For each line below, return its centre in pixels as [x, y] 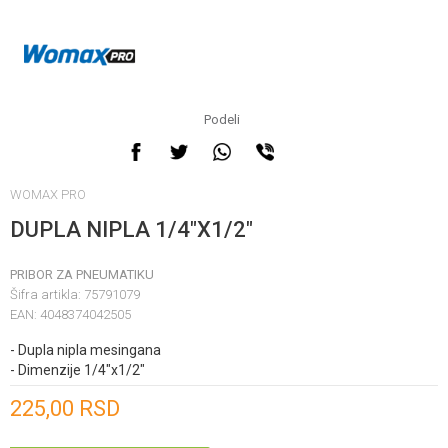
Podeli [221, 119]
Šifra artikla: [47, 294]
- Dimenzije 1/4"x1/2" [77, 370]
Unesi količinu [57, 388]
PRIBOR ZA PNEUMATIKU [82, 274]
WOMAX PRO [48, 194]
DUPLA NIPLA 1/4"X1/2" [131, 229]
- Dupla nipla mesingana [85, 350]
